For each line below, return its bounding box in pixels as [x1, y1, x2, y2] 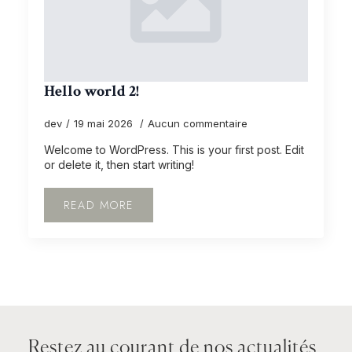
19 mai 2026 [74, 117, 136, 130]
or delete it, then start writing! [44, 158, 194, 171]
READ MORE [64, 197, 134, 213]
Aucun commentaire [148, 117, 247, 130]
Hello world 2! [44, 81, 139, 101]
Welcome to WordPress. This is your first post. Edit [44, 143, 304, 156]
